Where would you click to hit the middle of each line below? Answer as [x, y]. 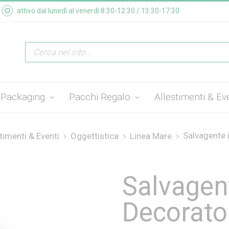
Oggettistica [95, 136]
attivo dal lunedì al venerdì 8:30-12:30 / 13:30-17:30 [98, 11]
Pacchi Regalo [101, 97]
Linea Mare [151, 136]
